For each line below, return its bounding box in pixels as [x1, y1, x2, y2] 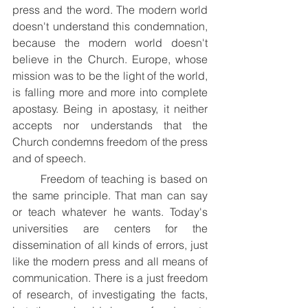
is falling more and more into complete [12, 85, 208, 99]
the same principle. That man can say [12, 188, 208, 202]
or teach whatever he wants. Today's [12, 205, 208, 219]
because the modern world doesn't [12, 36, 208, 49]
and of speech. [12, 151, 86, 165]
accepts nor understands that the [12, 118, 208, 132]
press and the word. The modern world [12, 3, 208, 16]
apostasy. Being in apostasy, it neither [12, 102, 208, 115]
